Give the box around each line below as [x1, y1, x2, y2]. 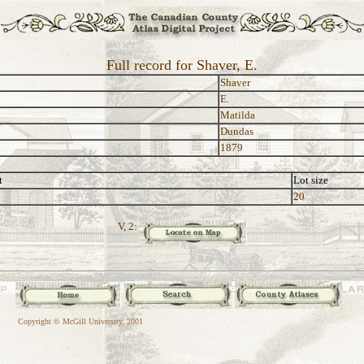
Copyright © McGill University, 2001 [18, 317, 143, 326]
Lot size [293, 174, 328, 186]
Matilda [220, 109, 255, 121]
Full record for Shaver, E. [106, 57, 258, 73]
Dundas [220, 125, 253, 137]
